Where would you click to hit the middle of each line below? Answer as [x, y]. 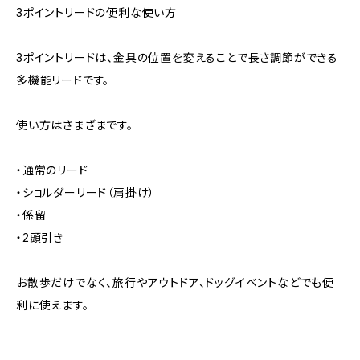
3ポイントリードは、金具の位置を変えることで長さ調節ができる [177, 57]
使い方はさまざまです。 [75, 125]
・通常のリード [52, 170]
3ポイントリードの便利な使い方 [97, 12]
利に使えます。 [53, 305]
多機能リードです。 [63, 80]
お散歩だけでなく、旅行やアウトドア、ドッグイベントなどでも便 [175, 282]
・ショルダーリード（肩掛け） [86, 192]
